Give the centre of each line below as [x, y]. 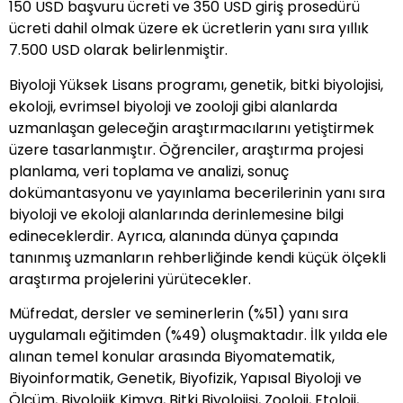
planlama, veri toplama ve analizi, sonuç [149, 171]
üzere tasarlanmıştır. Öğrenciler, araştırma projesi [186, 149]
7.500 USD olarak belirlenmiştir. [118, 50]
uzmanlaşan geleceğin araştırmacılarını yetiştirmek [192, 128]
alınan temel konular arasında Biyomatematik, [172, 357]
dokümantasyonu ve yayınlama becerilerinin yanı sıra [197, 193]
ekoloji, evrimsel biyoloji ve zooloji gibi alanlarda [173, 106]
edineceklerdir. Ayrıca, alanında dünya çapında [174, 236]
